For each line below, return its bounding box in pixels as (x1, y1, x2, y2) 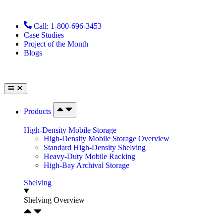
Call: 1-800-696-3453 (34, 22, 102, 30)
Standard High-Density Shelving (44, 143, 146, 152)
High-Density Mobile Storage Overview (44, 134, 169, 143)
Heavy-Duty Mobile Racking (44, 152, 135, 161)
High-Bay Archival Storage (44, 161, 129, 169)
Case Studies (24, 31, 64, 39)
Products (24, 107, 53, 116)
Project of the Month (24, 40, 88, 48)
